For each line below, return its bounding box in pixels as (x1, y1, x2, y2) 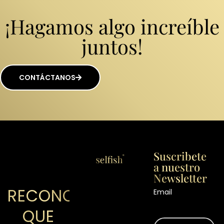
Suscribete (153, 148, 206, 163)
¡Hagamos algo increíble (4, 13, 219, 39)
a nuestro (153, 159, 200, 174)
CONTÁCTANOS (19, 72, 75, 82)
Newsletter (153, 170, 207, 185)
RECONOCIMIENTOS (7, 184, 161, 207)
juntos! (81, 33, 142, 59)
